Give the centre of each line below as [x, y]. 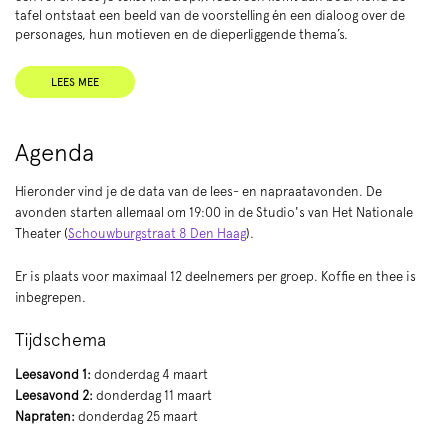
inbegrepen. [50, 297]
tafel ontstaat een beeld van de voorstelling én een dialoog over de [210, 15]
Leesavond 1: [53, 374]
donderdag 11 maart [154, 395]
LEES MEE [75, 81]
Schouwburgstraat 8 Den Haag [157, 233]
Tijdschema [60, 339]
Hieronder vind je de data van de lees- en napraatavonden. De [198, 191]
